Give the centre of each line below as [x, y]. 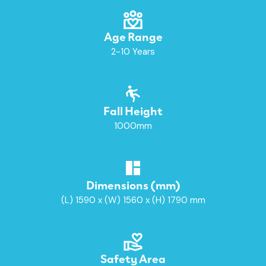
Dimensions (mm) [133, 184]
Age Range [133, 36]
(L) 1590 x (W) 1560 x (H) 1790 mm [133, 200]
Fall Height [133, 110]
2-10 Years [133, 51]
